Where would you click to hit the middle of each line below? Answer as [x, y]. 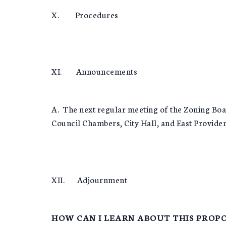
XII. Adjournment [89, 179]
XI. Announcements [94, 71]
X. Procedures [85, 14]
